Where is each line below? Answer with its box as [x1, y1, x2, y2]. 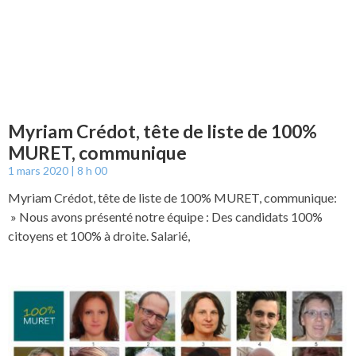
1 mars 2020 [8, 163, 71, 177]
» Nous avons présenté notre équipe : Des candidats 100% [8, 208, 323, 224]
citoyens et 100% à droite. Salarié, [8, 227, 190, 243]
